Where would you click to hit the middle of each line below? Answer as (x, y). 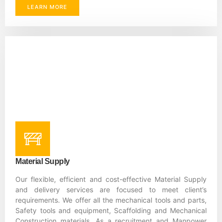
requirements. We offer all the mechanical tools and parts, (111, 200)
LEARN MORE (47, 7)
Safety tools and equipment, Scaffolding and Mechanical (111, 211)
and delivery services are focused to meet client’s (111, 190)
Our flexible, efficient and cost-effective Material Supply (111, 179)
